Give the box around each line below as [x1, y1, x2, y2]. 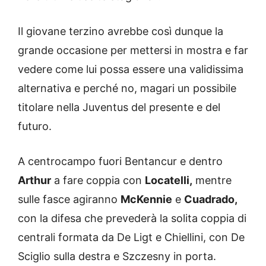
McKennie [121, 193, 172, 206]
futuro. [18, 120, 52, 133]
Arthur [18, 174, 51, 187]
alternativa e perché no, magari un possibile [18, 82, 236, 95]
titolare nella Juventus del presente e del [18, 101, 220, 114]
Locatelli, [145, 174, 192, 187]
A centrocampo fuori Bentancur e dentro [18, 155, 223, 168]
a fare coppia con [51, 174, 145, 187]
